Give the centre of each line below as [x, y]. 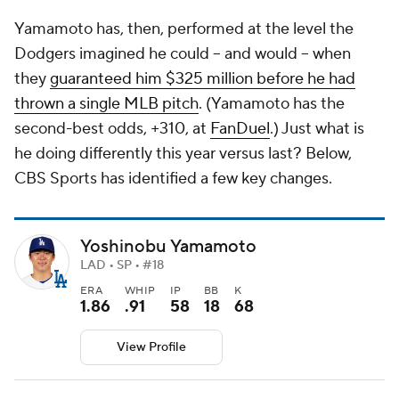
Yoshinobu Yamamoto [168, 247]
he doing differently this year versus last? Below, [183, 154]
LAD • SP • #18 [122, 266]
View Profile [151, 348]
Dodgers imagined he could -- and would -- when [183, 54]
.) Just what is [317, 129]
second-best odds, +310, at [112, 129]
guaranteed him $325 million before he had [203, 79]
